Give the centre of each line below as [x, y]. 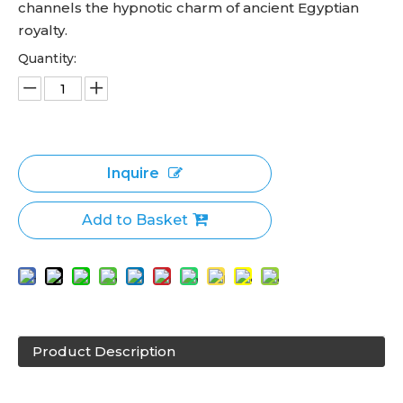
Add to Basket [135, 220]
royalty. [43, 30]
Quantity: [47, 58]
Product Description [104, 351]
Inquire [133, 173]
